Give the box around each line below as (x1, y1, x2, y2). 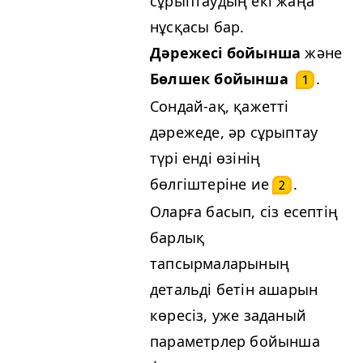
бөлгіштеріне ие (150, 174, 269, 194)
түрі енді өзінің (150, 148, 261, 169)
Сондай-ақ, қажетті (150, 96, 289, 117)
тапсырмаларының (150, 254, 289, 274)
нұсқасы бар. (150, 17, 245, 37)
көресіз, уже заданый (150, 305, 306, 326)
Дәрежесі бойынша (150, 43, 301, 63)
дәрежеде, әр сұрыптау (150, 122, 318, 143)
